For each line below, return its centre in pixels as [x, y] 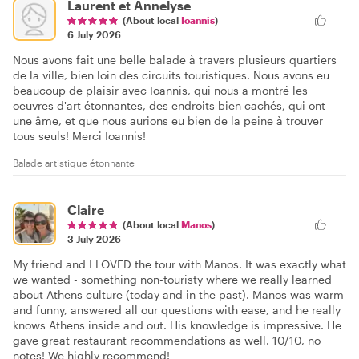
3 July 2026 [94, 239]
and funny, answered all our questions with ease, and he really [177, 310]
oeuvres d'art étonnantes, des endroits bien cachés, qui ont [169, 106]
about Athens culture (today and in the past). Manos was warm [178, 295]
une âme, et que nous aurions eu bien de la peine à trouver [168, 121]
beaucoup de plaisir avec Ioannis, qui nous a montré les [160, 91]
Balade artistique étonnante [74, 163]
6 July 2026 [94, 35]
